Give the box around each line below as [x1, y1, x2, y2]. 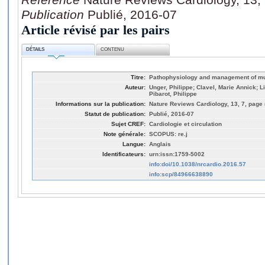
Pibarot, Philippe [149, 90, 197, 97]
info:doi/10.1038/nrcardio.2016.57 [149, 160, 246, 167]
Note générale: [104, 130, 146, 137]
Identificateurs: [102, 150, 146, 157]
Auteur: [125, 83, 146, 91]
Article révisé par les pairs [21, 22, 170, 37]
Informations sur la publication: [56, 100, 146, 107]
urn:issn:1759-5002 [149, 150, 205, 157]
